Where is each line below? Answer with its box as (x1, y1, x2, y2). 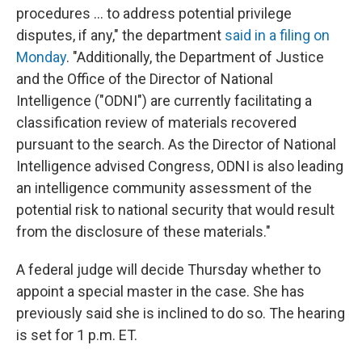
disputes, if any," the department (16, 27, 225, 44)
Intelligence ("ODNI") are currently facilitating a (16, 92, 312, 110)
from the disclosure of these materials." (16, 223, 271, 241)
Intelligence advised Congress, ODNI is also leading (16, 158, 343, 175)
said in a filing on (225, 27, 330, 44)
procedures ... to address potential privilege (16, 5, 292, 23)
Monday (16, 48, 66, 66)
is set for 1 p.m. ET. (16, 326, 137, 344)
